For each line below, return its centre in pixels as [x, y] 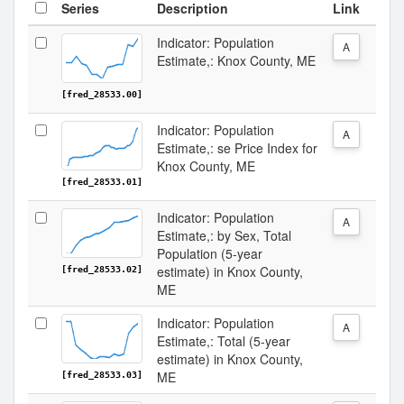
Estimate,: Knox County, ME [236, 60]
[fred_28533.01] [102, 182]
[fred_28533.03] [102, 375]
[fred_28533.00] [102, 94]
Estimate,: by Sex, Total [224, 235]
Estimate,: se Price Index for [237, 148]
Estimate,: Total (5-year [224, 341]
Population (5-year [210, 253]
